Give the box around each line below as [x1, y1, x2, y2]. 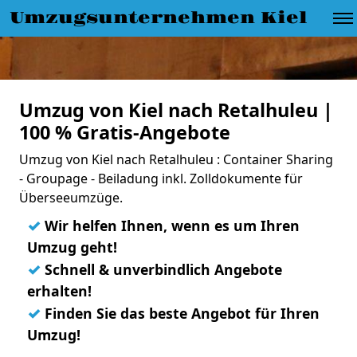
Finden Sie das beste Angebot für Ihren [41, 304, 320, 323]
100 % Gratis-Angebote [19, 120, 230, 145]
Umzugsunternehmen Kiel [10, 8, 308, 29]
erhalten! [27, 281, 92, 300]
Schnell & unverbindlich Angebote [41, 260, 282, 279]
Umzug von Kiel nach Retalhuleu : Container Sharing [19, 151, 333, 168]
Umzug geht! [27, 237, 117, 257]
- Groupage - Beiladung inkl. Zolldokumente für [19, 170, 303, 187]
